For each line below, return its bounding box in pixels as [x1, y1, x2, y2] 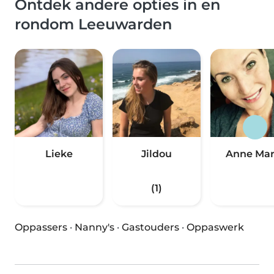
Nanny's [75, 221, 114, 233]
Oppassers [15, 221, 67, 233]
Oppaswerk [187, 221, 244, 233]
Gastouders [122, 221, 179, 233]
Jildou [141, 148, 172, 160]
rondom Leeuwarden [15, 15, 172, 33]
